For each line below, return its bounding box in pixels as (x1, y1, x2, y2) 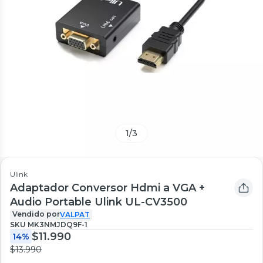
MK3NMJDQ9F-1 (28, 220, 87, 229)
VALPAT (60, 210, 90, 219)
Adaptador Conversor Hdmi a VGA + (10, 181, 205, 194)
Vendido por (12, 209, 60, 218)
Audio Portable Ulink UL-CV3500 (10, 195, 187, 208)
